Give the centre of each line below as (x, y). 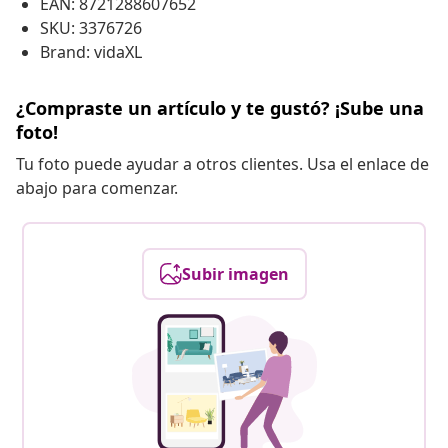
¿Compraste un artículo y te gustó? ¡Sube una (220, 108)
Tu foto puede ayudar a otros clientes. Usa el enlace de (222, 164)
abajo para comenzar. (97, 188)
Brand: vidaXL (91, 52)
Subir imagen (235, 274)
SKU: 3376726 (91, 28)
